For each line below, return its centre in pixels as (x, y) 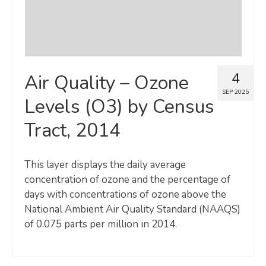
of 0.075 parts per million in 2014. (101, 224)
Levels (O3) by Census (119, 107)
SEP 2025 (235, 92)
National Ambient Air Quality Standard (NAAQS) (132, 210)
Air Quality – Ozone (107, 83)
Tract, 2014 (72, 131)
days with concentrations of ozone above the (125, 195)
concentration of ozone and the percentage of (127, 180)
